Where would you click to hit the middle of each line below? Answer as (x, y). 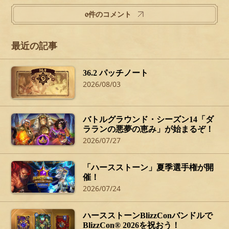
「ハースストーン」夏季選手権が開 (148, 167)
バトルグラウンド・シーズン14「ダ (148, 120)
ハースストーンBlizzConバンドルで (148, 215)
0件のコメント (108, 15)
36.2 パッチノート (116, 73)
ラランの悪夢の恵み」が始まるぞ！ (148, 129)
